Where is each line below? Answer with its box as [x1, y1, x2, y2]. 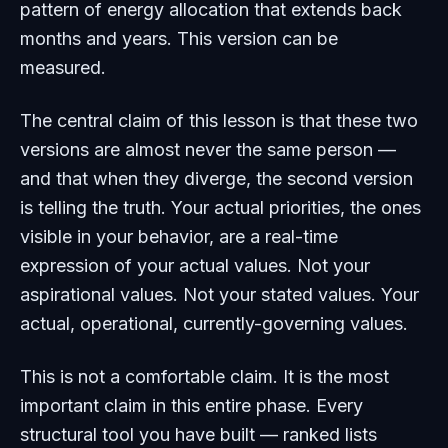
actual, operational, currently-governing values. [20, 313, 408, 334]
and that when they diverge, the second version [20, 168, 413, 189]
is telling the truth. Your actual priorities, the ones [20, 197, 421, 218]
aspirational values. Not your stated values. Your [20, 284, 419, 305]
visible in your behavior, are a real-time [20, 226, 338, 247]
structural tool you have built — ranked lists [20, 424, 377, 445]
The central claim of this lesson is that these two [20, 110, 418, 131]
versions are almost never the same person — [20, 139, 396, 160]
